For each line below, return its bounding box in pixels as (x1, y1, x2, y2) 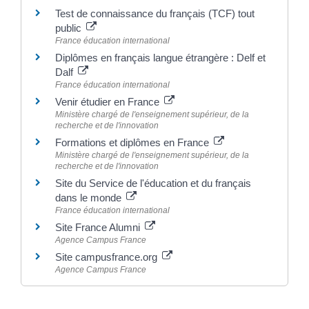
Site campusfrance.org (55, 251, 160, 263)
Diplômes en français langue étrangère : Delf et (55, 52, 266, 64)
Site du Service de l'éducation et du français (55, 177, 251, 190)
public (55, 22, 84, 34)
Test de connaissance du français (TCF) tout (55, 8, 255, 20)
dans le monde (55, 192, 124, 204)
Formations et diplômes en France (55, 137, 212, 149)
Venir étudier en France (55, 96, 162, 108)
